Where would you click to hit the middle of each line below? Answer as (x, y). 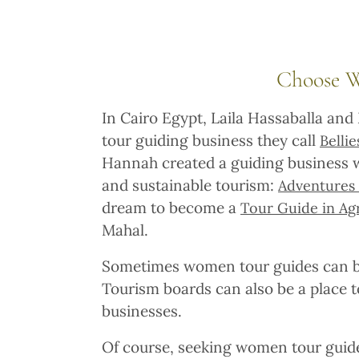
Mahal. (127, 230)
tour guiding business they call (211, 140)
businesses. (146, 311)
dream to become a (171, 207)
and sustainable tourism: (190, 185)
